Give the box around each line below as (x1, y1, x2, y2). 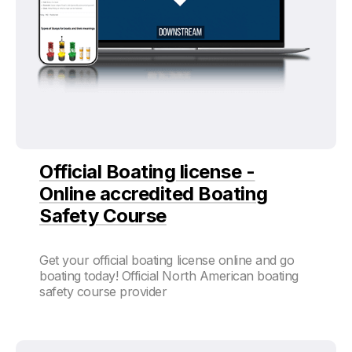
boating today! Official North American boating (39, 268, 299, 284)
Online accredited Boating (39, 182, 269, 206)
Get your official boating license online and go (39, 252, 295, 269)
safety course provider (39, 284, 167, 300)
